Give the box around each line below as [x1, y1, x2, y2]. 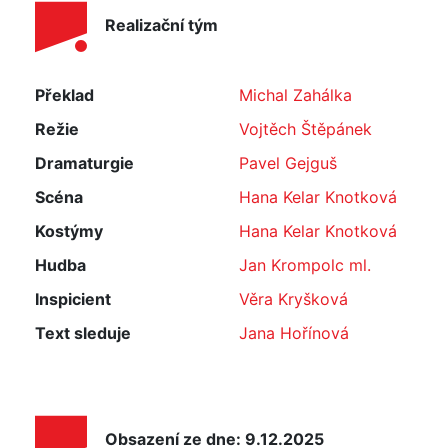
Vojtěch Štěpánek [239, 119, 372, 139]
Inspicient [35, 289, 111, 309]
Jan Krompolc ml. [239, 255, 371, 275]
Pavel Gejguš [239, 153, 337, 173]
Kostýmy [35, 221, 103, 241]
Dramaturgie [35, 153, 134, 173]
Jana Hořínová [239, 323, 349, 343]
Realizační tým [105, 15, 218, 36]
